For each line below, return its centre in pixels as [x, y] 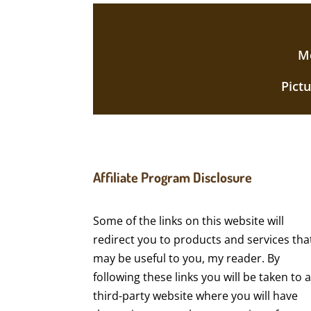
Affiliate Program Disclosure [173, 177]
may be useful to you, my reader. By [187, 258]
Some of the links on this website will [189, 220]
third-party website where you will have [196, 295]
